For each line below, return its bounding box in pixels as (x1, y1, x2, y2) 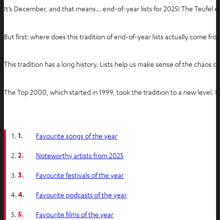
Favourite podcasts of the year (36, 190, 127, 199)
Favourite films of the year (36, 210, 114, 219)
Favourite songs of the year (36, 131, 118, 140)
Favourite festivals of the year (36, 170, 124, 180)
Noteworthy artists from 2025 (36, 150, 124, 160)
